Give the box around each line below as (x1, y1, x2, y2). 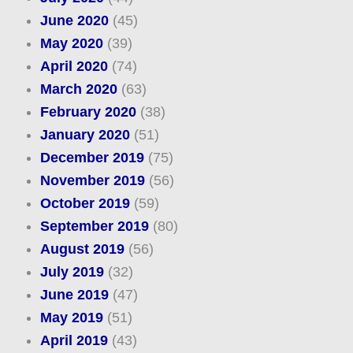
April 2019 (39, 333, 108, 349)
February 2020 (39, 104, 136, 121)
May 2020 (39, 35, 103, 52)
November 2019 (39, 173, 145, 189)
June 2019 (39, 287, 109, 303)
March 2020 (39, 81, 117, 98)
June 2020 (39, 13, 109, 29)
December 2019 (39, 150, 144, 166)
